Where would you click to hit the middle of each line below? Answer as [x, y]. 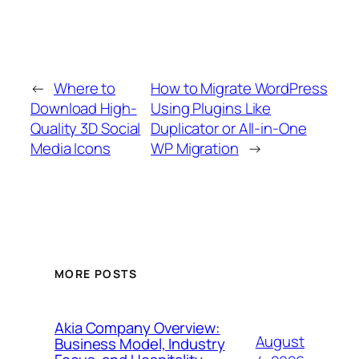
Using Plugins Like [211, 109]
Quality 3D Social [86, 129]
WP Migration [195, 149]
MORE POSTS [96, 273]
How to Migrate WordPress [239, 89]
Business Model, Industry [140, 344]
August [280, 342]
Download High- [84, 109]
